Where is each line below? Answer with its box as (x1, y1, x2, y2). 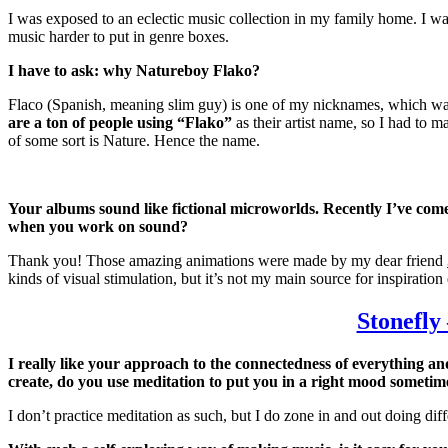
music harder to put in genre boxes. (8, 27, 229, 45)
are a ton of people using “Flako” (8, 113, 232, 131)
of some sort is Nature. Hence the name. (8, 131, 260, 149)
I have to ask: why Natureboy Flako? (8, 61, 260, 79)
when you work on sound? (8, 217, 188, 235)
